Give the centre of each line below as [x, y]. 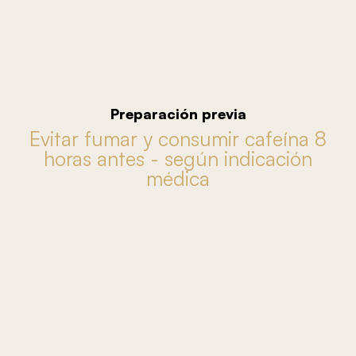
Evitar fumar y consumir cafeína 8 [178, 139]
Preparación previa [178, 114]
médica [178, 178]
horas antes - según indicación [178, 159]
